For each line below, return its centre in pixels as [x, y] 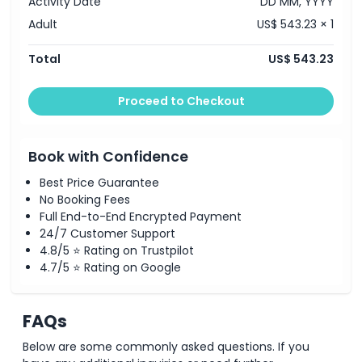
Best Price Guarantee [99, 183]
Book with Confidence [108, 156]
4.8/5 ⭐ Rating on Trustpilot [117, 250]
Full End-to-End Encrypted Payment [141, 217]
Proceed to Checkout [181, 101]
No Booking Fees [85, 200]
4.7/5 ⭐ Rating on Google [110, 267]
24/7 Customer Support [107, 234]
